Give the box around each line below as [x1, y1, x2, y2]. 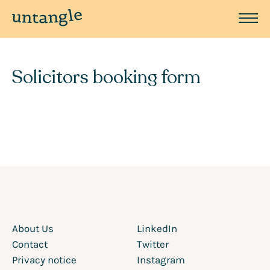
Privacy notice [12, 254, 77, 266]
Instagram [137, 254, 185, 266]
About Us [12, 222, 54, 235]
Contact [12, 238, 48, 251]
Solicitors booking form [12, 65, 201, 90]
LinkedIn [137, 222, 177, 235]
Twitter [137, 238, 169, 251]
